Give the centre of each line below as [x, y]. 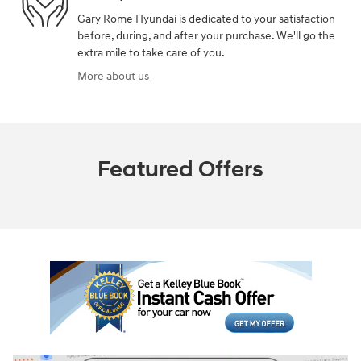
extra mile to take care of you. [151, 53]
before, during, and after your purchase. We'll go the [206, 36]
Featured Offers [180, 170]
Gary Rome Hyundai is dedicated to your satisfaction [206, 19]
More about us [113, 77]
